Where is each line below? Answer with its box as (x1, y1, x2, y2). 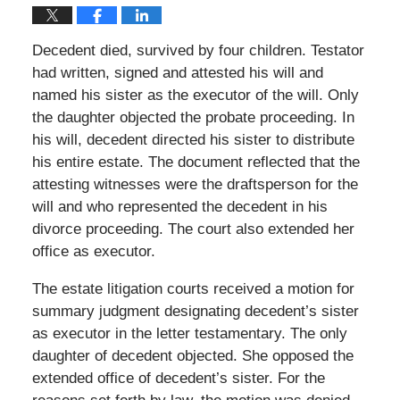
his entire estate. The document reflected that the (31, 153, 360, 171)
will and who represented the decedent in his (31, 197, 328, 215)
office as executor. (31, 242, 155, 260)
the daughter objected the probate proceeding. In (31, 108, 354, 126)
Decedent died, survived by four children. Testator (31, 41, 364, 59)
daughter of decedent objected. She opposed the (31, 346, 354, 364)
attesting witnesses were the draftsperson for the (31, 175, 358, 193)
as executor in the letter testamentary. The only (31, 324, 347, 342)
